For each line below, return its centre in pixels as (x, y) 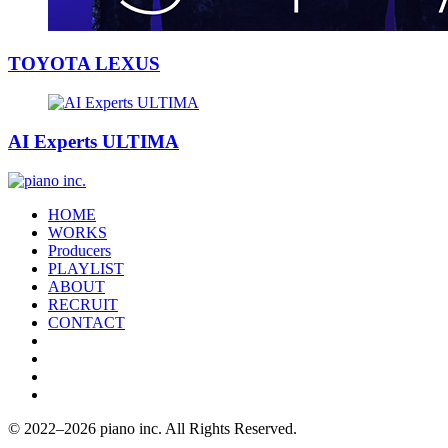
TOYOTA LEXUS (84, 64)
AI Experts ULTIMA (93, 141)
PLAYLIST (86, 268)
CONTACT (86, 322)
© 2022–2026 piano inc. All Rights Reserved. (152, 428)
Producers (79, 250)
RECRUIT (83, 304)
